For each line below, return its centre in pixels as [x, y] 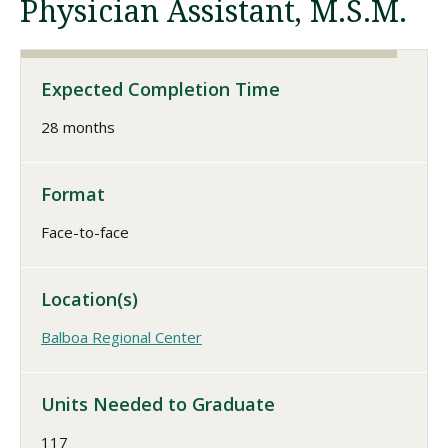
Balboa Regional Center [121, 337]
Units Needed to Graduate [158, 404]
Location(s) [89, 299]
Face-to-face [85, 232]
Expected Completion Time [160, 89]
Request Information [115, 207]
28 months [78, 127]
